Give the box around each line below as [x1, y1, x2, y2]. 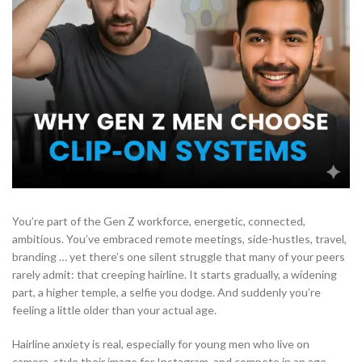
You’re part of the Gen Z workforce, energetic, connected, [12, 214, 305, 229]
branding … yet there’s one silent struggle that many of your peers [12, 250, 345, 264]
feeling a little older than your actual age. [12, 303, 217, 318]
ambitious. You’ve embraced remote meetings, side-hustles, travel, [12, 232, 347, 246]
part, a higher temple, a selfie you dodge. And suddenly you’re [12, 285, 321, 300]
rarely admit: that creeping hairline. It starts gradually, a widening [12, 267, 337, 282]
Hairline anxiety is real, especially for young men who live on [12, 337, 309, 351]
